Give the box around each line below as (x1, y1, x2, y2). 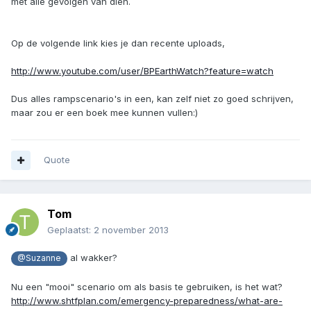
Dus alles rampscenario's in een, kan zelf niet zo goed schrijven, (11, 92, 294, 104)
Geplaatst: (47, 224, 94, 236)
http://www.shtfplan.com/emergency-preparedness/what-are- (11, 294, 283, 306)
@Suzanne (17, 253, 61, 264)
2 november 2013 (94, 224, 169, 236)
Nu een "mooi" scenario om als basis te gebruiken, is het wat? (11, 280, 283, 292)
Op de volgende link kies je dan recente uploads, (11, 37, 225, 49)
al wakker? (67, 252, 117, 264)
